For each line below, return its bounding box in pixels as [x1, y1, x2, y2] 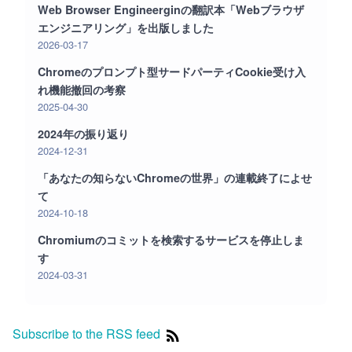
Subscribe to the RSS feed [13, 324, 160, 343]
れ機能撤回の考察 [38, 82, 126, 98]
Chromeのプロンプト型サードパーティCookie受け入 [38, 64, 306, 80]
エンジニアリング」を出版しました [38, 20, 214, 36]
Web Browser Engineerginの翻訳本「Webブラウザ [38, 2, 304, 18]
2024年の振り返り [38, 126, 129, 142]
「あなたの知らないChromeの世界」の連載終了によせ [38, 169, 312, 185]
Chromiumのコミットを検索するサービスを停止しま [38, 231, 304, 247]
